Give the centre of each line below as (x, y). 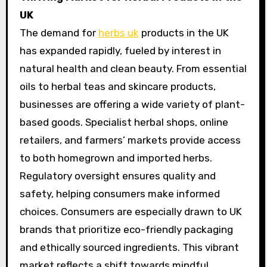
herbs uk (118, 32)
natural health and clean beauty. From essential (133, 68)
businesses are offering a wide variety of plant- (132, 104)
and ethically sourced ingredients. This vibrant (129, 247)
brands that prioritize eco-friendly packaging (126, 229)
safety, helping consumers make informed (119, 193)
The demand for (59, 32)
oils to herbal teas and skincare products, (117, 86)
